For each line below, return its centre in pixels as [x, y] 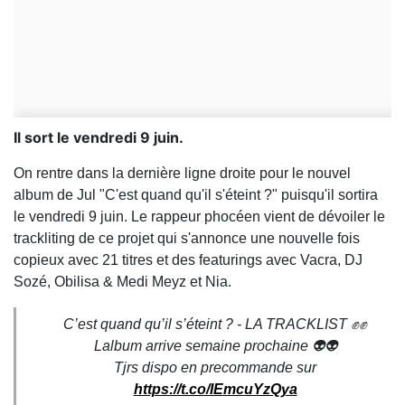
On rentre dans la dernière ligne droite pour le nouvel [182, 174]
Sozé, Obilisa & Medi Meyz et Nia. [122, 282]
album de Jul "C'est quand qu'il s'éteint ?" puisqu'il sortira [196, 195]
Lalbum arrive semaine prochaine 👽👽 [215, 346]
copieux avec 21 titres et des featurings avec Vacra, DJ [188, 260]
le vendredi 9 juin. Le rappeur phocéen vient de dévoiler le [199, 217]
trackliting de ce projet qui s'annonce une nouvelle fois [187, 239]
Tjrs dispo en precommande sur [215, 368]
